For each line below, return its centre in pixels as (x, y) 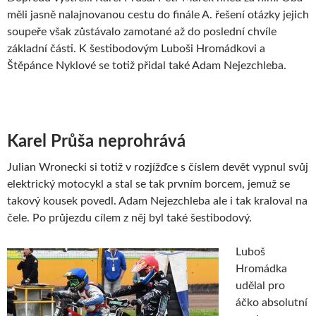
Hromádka (261, 269)
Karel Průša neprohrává (96, 142)
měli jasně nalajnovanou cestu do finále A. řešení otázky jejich (158, 15)
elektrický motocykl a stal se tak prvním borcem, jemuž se (148, 184)
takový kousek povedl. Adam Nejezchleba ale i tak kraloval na (157, 201)
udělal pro (260, 286)
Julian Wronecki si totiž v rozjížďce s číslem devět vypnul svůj (158, 168)
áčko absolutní (272, 303)
